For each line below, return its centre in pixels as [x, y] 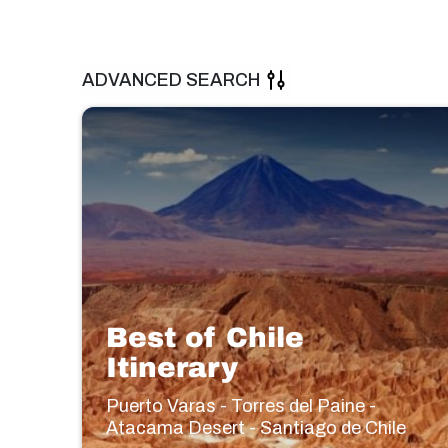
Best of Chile [205, 338]
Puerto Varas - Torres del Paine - [241, 406]
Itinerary [172, 368]
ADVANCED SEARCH [171, 79]
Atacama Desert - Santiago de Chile [256, 428]
